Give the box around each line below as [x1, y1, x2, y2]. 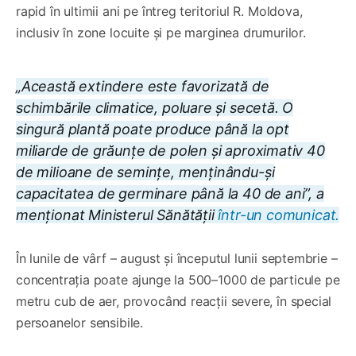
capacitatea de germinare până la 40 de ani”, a [16, 184, 324, 202]
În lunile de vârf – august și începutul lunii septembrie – [16, 250, 338, 266]
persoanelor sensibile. [16, 314, 144, 331]
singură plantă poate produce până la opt [16, 120, 289, 137]
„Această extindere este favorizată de [16, 77, 269, 95]
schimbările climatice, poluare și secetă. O [16, 99, 294, 116]
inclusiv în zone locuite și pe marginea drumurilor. [16, 24, 306, 41]
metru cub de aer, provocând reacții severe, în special [16, 292, 332, 309]
